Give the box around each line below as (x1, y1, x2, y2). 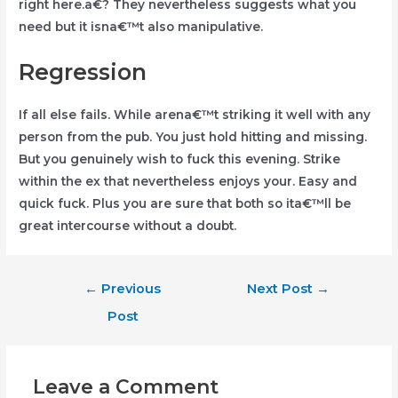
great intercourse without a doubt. (19, 218, 237, 233)
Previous (98, 280, 162, 297)
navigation (45, 298, 114, 313)
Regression (19, 58, 147, 85)
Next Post (247, 280, 317, 297)
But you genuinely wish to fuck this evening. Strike (19, 151, 341, 166)
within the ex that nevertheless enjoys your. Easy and (19, 173, 358, 188)
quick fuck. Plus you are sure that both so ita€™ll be (19, 195, 352, 211)
